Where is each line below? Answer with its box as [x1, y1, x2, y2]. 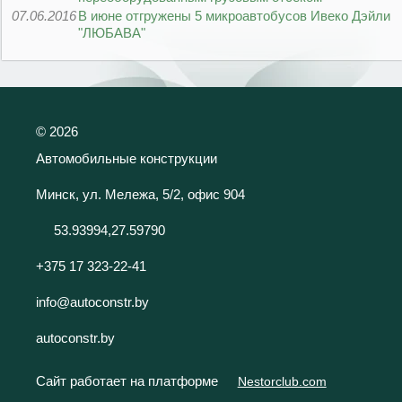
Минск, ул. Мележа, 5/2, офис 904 [36, 186, 245, 202]
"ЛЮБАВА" [78, 25, 145, 41]
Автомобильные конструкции [36, 150, 217, 166]
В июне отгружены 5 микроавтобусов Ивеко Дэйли [78, 8, 390, 24]
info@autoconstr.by [36, 293, 149, 310]
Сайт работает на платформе [36, 373, 222, 389]
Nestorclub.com [237, 375, 327, 389]
